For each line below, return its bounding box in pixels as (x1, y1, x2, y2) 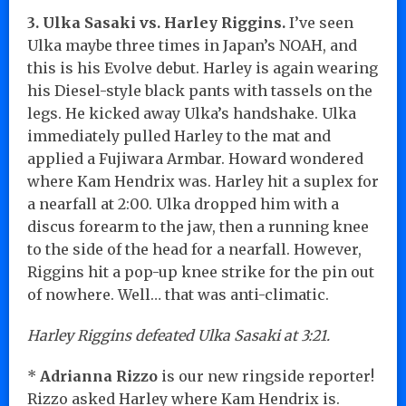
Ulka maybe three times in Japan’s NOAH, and (27, 35, 357, 54)
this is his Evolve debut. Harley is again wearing (27, 58, 378, 77)
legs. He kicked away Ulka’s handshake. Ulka (27, 103, 356, 122)
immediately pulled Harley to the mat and (27, 126, 331, 145)
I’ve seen (285, 13, 353, 32)
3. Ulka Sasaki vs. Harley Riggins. (27, 13, 285, 32)
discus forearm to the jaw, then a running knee (27, 217, 369, 236)
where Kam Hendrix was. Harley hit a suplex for (27, 171, 379, 190)
